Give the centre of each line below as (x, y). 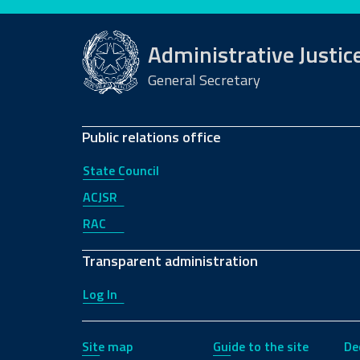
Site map (107, 346)
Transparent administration (170, 261)
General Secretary (204, 80)
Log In (100, 294)
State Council (121, 170)
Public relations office (151, 137)
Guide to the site (260, 346)
